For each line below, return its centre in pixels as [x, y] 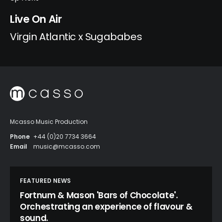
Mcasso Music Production [49, 121]
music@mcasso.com [67, 146]
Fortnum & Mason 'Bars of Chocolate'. [99, 195]
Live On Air [36, 19]
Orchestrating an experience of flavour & [106, 206]
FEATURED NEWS [45, 180]
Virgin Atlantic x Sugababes [76, 36]
